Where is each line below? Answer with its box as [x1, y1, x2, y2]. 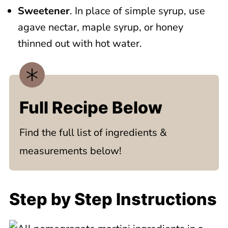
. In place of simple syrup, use [69, 4, 205, 18]
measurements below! [19, 144, 122, 158]
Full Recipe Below [19, 98, 162, 118]
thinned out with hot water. [17, 37, 142, 50]
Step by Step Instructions [9, 189, 217, 209]
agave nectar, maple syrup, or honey [17, 20, 183, 34]
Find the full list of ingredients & [19, 126, 167, 139]
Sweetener [17, 4, 70, 18]
